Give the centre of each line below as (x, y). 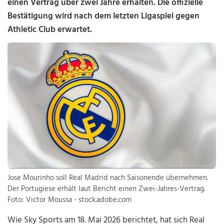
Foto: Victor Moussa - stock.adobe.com (70, 200)
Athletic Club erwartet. (50, 30)
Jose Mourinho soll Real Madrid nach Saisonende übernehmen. (108, 178)
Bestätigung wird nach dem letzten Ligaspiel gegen (104, 16)
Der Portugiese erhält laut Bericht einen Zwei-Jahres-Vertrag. (106, 189)
